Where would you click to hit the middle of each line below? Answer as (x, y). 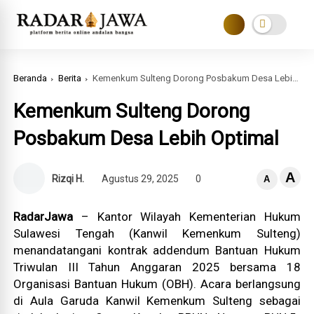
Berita (70, 78)
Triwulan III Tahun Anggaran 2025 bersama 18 (157, 267)
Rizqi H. (68, 178)
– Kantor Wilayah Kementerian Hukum (187, 217)
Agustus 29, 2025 (140, 178)
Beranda (30, 78)
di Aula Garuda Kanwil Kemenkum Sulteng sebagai (157, 301)
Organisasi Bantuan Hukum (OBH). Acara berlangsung (157, 284)
